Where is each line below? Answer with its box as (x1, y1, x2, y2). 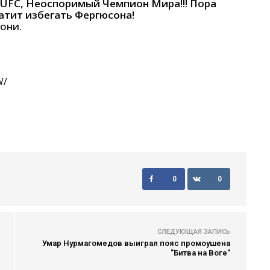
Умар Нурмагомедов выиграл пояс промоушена (42, 239, 230, 248)
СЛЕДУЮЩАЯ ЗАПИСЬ (157, 228, 230, 236)
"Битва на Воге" (171, 248, 230, 257)
